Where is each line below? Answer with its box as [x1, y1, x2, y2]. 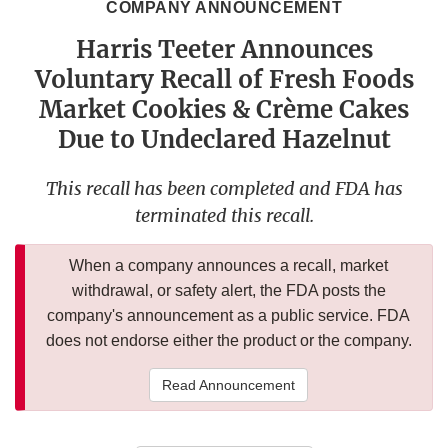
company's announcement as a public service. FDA [47, 307, 410, 325]
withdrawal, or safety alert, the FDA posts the [71, 282, 386, 300]
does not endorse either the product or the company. [45, 332, 412, 350]
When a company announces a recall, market [69, 257, 388, 275]
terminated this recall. [134, 204, 314, 228]
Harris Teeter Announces [75, 34, 373, 66]
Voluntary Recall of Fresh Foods [34, 64, 414, 96]
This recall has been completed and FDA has [45, 177, 403, 201]
